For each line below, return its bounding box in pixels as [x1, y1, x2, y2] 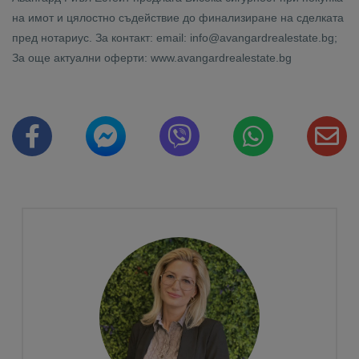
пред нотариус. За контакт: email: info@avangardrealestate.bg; [12, 31, 337, 44]
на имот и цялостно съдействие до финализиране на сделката [12, 11, 344, 24]
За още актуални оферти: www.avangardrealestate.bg [12, 51, 292, 64]
